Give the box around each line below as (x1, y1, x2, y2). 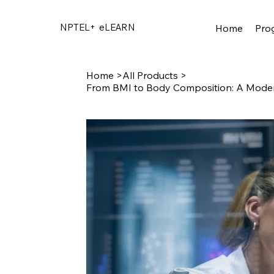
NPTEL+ (59, 21, 99, 34)
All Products (122, 68, 178, 81)
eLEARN (98, 21, 135, 34)
